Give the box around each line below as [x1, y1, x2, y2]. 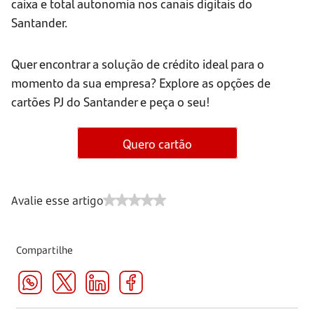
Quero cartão [122, 134, 192, 152]
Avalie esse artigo [11, 193, 103, 209]
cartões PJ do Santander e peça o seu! [11, 93, 210, 111]
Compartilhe [16, 243, 74, 257]
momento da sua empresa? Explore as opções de [11, 74, 271, 92]
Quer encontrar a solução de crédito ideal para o [11, 55, 264, 73]
